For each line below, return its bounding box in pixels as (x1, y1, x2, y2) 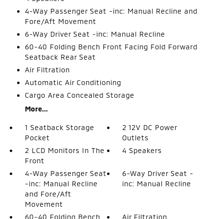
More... (24, 104, 48, 113)
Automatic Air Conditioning (24, 78, 121, 87)
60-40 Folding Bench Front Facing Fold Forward (24, 42, 197, 51)
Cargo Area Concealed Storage (24, 90, 134, 99)
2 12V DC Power (122, 123, 177, 131)
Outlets (122, 133, 149, 142)
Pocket (24, 133, 50, 142)
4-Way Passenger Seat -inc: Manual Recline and (24, 6, 197, 15)
